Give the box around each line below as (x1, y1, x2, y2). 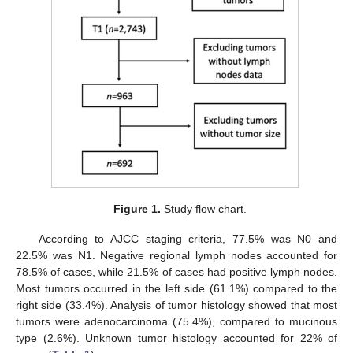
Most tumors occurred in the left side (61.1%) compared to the (16, 281, 337, 295)
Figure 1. (113, 202, 161, 215)
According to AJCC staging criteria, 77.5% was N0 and (38, 232, 337, 245)
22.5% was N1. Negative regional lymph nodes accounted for (16, 248, 337, 262)
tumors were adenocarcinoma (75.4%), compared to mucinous (16, 314, 337, 328)
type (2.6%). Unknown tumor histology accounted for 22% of (16, 331, 337, 344)
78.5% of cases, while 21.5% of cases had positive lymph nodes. (16, 265, 337, 278)
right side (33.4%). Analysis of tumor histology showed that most (16, 298, 337, 311)
